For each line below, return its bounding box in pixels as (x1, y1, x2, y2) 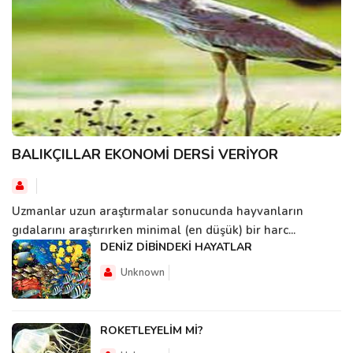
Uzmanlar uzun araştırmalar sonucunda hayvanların (12, 203, 303, 219)
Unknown (121, 265, 165, 280)
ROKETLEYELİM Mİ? (100, 322, 203, 338)
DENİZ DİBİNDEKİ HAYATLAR (100, 239, 252, 255)
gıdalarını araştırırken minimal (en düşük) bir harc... (12, 221, 295, 238)
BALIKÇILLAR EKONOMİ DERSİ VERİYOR (12, 144, 278, 164)
